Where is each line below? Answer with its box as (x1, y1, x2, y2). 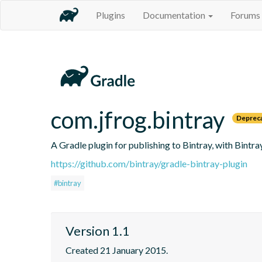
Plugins (96, 9, 125, 20)
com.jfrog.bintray (51, 105, 225, 134)
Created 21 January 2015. (65, 244, 168, 256)
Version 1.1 (65, 222, 130, 239)
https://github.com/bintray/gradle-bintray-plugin (51, 157, 247, 169)
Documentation (143, 9, 207, 20)
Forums (230, 9, 260, 20)
